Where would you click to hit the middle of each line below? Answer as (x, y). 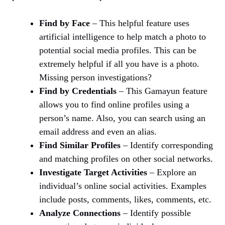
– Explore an (172, 173)
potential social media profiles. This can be (118, 50)
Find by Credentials (78, 91)
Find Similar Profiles (80, 145)
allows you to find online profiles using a (114, 105)
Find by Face (65, 23)
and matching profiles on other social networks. (126, 159)
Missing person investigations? (95, 78)
